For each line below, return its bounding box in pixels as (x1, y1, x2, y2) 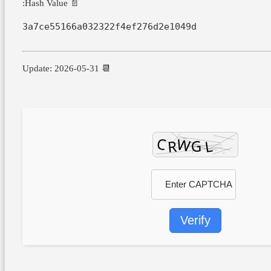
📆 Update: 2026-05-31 (99, 63, 111, 73)
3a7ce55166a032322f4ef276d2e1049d (22, 21, 197, 32)
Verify (180, 213, 211, 227)
